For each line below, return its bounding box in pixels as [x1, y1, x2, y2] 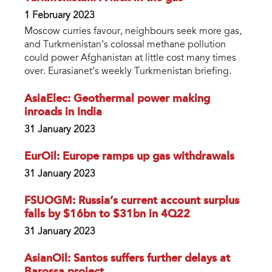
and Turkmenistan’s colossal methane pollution [24, 40, 226, 50]
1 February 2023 [24, 11, 95, 21]
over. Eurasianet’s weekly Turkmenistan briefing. [24, 67, 231, 77]
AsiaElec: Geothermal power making [24, 93, 210, 105]
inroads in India [24, 107, 102, 118]
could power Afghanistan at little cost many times [24, 53, 236, 64]
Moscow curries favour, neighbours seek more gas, [24, 27, 242, 37]
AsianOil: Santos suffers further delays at [24, 253, 230, 264]
